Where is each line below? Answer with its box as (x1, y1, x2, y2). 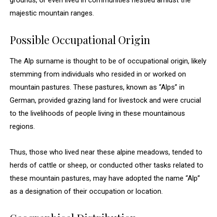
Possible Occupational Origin (10, 32, 150, 47)
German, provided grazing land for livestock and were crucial (10, 96, 201, 105)
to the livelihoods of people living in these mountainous (10, 109, 185, 118)
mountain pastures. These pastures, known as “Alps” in (10, 83, 185, 92)
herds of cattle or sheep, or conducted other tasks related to (10, 161, 203, 170)
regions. (10, 122, 35, 131)
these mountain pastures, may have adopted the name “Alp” (10, 174, 200, 183)
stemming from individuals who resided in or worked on (10, 70, 186, 78)
